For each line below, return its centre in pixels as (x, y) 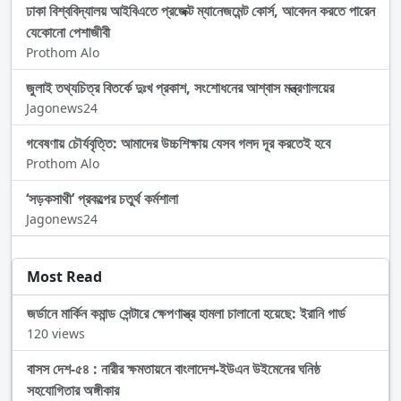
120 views (56, 334)
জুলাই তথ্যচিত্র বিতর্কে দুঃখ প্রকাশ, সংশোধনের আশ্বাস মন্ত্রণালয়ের (180, 88)
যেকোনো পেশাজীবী (68, 33)
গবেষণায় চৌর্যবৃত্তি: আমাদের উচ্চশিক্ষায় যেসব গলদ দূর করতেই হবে (178, 144)
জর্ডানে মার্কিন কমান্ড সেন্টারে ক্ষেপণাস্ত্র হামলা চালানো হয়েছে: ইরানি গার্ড (186, 314)
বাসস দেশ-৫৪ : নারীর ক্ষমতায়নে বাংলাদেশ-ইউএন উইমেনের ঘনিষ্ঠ (174, 369)
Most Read (64, 277)
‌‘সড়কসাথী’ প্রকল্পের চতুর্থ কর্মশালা (102, 199)
